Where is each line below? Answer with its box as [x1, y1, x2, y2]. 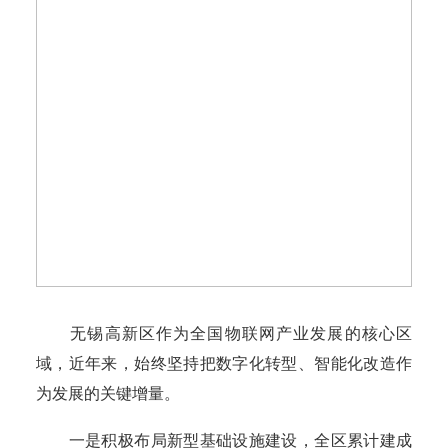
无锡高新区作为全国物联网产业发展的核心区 [36, 325, 412, 343]
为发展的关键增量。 [36, 385, 180, 403]
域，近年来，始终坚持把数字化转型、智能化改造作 [36, 355, 412, 373]
